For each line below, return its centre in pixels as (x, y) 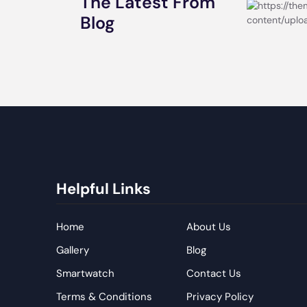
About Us (208, 227)
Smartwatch (85, 273)
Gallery (73, 250)
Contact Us (213, 273)
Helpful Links (103, 189)
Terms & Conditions (104, 297)
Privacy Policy (220, 297)
